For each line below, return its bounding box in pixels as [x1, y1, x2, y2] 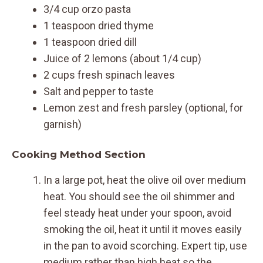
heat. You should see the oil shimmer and [43, 190, 235, 203]
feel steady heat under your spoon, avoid [43, 206, 231, 219]
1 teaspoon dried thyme [43, 19, 154, 32]
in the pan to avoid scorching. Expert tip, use [43, 239, 247, 252]
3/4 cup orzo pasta [43, 2, 131, 15]
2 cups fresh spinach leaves [43, 68, 175, 81]
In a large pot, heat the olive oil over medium [43, 173, 246, 186]
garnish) [43, 117, 82, 130]
